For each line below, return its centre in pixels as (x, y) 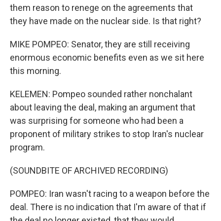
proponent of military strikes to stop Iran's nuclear (107, 134)
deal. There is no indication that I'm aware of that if (108, 207)
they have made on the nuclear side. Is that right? (106, 21)
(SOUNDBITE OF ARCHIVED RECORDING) (89, 170)
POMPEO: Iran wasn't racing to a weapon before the (110, 194)
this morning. (36, 71)
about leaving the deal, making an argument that (103, 107)
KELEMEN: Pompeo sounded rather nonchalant (101, 94)
